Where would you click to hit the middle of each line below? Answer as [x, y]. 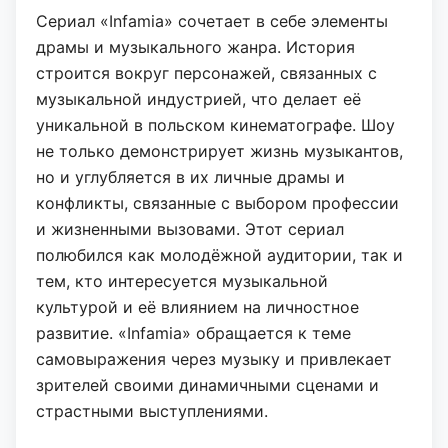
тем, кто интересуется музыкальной [182, 281]
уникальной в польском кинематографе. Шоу [215, 125]
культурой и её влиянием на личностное [197, 307]
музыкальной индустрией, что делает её [198, 99]
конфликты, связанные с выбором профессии [217, 203]
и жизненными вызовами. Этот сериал [190, 229]
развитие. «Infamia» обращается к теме [193, 333]
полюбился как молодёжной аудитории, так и [219, 255]
